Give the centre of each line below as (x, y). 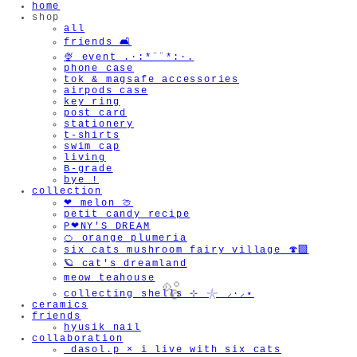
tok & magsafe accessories (151, 80)
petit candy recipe (127, 215)
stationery (99, 125)
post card (96, 114)
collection (67, 192)
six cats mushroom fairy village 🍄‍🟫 (186, 251)
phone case (99, 69)
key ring (92, 102)
